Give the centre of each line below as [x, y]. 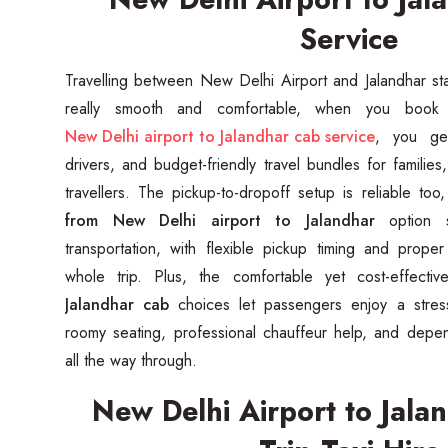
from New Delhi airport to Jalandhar [227, 220]
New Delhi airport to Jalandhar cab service [220, 136]
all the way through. [131, 360]
